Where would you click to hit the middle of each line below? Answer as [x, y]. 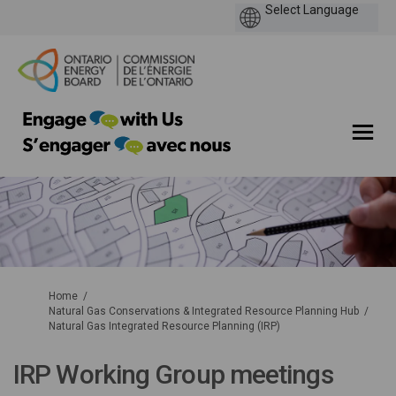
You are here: [45, 296]
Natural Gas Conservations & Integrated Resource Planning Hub [204, 312]
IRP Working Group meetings [173, 375]
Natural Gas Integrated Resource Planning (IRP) [164, 327]
